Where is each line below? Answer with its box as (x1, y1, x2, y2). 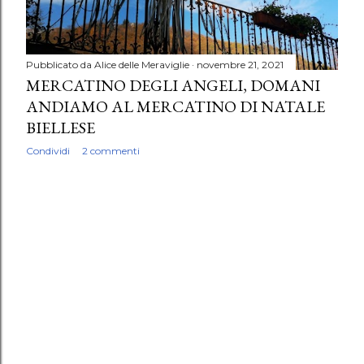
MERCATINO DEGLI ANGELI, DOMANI (26, 75, 320, 97)
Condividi (26, 145, 70, 158)
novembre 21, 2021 (197, 58, 284, 71)
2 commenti (82, 145, 140, 158)
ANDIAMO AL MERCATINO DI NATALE (26, 96, 325, 118)
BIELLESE (26, 117, 95, 139)
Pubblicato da (26, 58, 94, 71)
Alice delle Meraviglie (94, 58, 189, 71)
